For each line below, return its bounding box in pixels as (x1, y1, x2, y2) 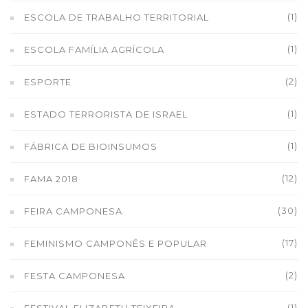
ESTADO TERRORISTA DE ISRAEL (24, 109, 188, 120)
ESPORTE (24, 76, 71, 87)
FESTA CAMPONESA (24, 270, 125, 281)
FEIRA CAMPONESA (24, 206, 122, 217)
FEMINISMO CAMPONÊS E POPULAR (24, 238, 207, 249)
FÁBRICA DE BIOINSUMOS (24, 141, 157, 152)
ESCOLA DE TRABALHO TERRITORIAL (24, 12, 209, 23)
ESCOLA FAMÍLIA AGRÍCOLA (24, 44, 164, 55)
